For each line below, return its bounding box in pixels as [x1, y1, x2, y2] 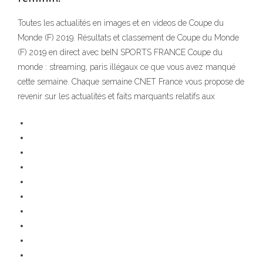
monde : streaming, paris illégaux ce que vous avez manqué [18, 62, 235, 72]
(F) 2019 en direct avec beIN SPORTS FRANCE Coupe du [18, 48, 222, 58]
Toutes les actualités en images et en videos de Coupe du [18, 18, 224, 28]
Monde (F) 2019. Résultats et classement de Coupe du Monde [18, 33, 239, 43]
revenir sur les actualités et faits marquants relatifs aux [18, 92, 215, 102]
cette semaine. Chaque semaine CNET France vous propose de [18, 77, 244, 87]
